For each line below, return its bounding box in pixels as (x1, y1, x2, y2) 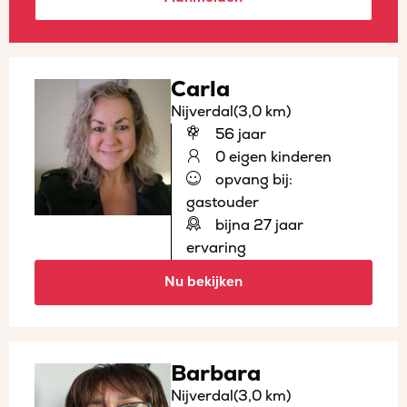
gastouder (186, 193, 259, 212)
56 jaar (212, 124, 266, 144)
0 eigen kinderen (212, 147, 332, 166)
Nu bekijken (164, 273, 243, 291)
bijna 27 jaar (212, 215, 303, 234)
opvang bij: (212, 170, 293, 189)
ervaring (186, 238, 246, 257)
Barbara (171, 360, 261, 387)
